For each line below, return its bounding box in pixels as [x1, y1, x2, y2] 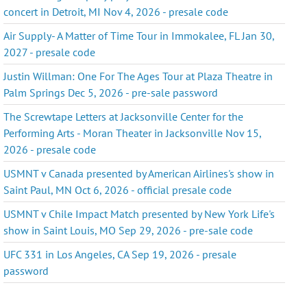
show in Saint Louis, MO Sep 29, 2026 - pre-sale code [3, 223, 254, 237]
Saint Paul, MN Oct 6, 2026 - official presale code [3, 182, 232, 197]
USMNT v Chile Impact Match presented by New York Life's [3, 206, 275, 221]
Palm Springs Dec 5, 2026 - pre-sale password [3, 85, 219, 99]
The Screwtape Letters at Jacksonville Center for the [3, 109, 244, 123]
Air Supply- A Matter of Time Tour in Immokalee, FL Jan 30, [3, 28, 275, 42]
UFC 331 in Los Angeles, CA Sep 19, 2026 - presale [3, 247, 237, 261]
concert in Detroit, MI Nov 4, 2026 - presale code [3, 4, 229, 19]
